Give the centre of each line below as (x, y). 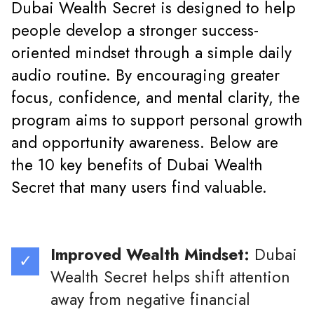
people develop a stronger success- (135, 31)
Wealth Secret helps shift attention (170, 278)
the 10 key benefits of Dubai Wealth (137, 165)
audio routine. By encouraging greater (145, 76)
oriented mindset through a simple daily (151, 53)
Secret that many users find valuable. (139, 188)
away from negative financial (150, 300)
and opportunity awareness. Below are (145, 143)
